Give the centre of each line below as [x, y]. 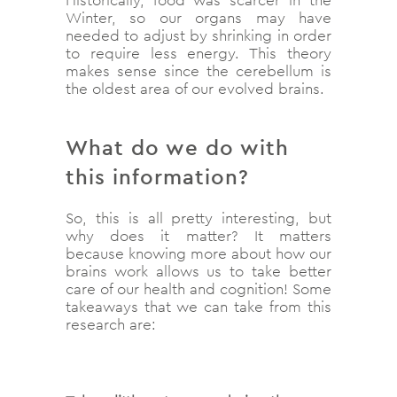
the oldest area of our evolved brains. [195, 88]
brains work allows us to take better [198, 271]
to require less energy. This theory [198, 53]
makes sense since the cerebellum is [198, 70]
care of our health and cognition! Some [198, 288]
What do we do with [177, 147]
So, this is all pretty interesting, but [198, 218]
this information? [157, 176]
